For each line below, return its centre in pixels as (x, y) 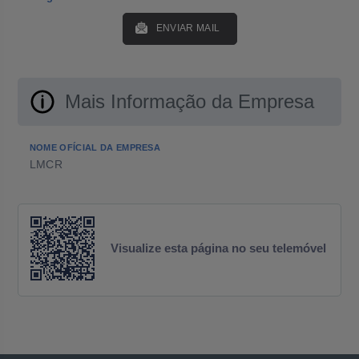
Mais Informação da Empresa (189, 101)
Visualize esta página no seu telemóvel (218, 248)
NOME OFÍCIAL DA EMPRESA (95, 147)
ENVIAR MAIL (188, 28)
